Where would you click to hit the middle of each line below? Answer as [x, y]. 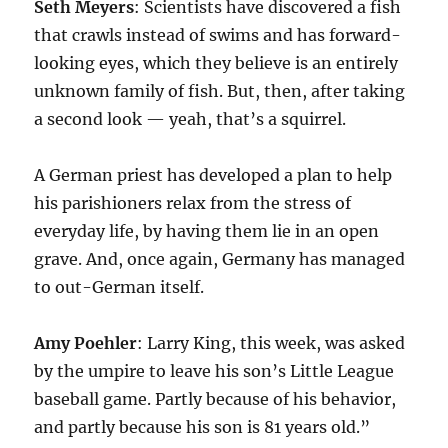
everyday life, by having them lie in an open [207, 231]
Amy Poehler [86, 343]
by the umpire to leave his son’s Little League [214, 371]
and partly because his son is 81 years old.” [202, 427]
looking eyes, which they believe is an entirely [216, 63]
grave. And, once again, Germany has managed [220, 259]
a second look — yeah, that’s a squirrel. [190, 119]
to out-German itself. [119, 287]
